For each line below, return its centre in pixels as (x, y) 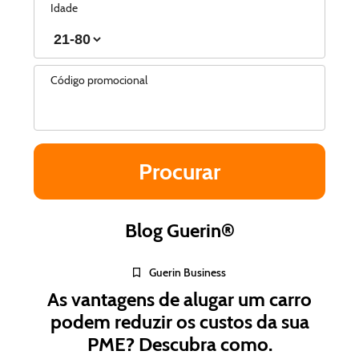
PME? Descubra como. (179, 344)
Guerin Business (188, 272)
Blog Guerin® (179, 230)
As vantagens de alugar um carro (179, 299)
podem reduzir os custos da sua (179, 322)
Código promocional (99, 80)
